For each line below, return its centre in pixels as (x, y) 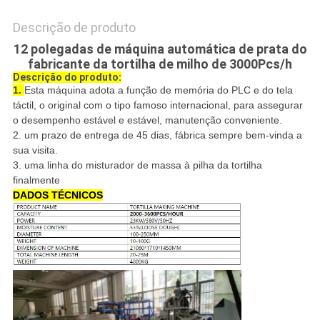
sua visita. (35, 150)
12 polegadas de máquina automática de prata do (160, 49)
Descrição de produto (74, 28)
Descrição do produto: (67, 77)
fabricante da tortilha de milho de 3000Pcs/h (160, 64)
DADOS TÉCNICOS (57, 195)
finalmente (36, 180)
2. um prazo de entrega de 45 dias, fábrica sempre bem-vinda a (157, 135)
